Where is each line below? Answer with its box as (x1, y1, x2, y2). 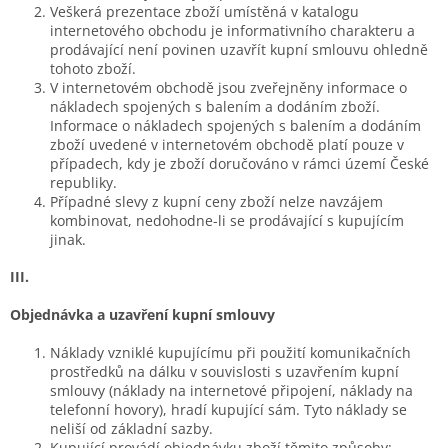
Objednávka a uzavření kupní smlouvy (10, 304, 275, 324)
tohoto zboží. (50, 58, 140, 78)
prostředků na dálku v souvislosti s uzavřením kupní (50, 361, 399, 381)
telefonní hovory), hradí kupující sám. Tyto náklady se (50, 399, 407, 419)
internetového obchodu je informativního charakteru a (50, 20, 415, 40)
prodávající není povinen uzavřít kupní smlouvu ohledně (50, 39, 428, 59)
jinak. (50, 229, 90, 249)
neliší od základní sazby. (50, 418, 213, 438)
